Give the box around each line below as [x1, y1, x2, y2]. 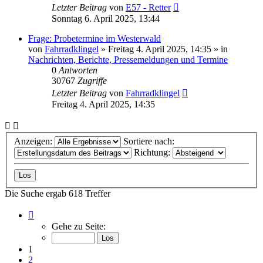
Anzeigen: [14, 136, 55, 147]
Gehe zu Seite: [52, 221, 106, 232]
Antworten [59, 65, 97, 75]
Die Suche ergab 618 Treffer [5, 188, 110, 199]
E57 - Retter [126, 2, 171, 12]
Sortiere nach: [123, 136, 177, 147]
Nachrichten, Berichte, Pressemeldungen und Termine [28, 54, 228, 65]
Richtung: [134, 147, 173, 158]
